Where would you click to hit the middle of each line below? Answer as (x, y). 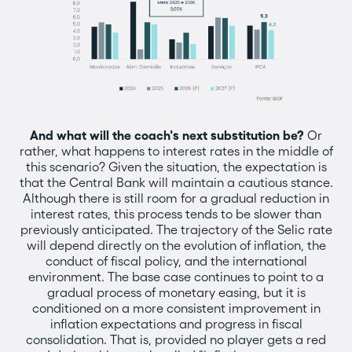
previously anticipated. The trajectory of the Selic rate (176, 229)
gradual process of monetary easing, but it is (176, 292)
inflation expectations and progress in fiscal (176, 324)
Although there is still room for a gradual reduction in (176, 198)
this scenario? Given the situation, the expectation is (176, 167)
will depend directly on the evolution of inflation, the (176, 245)
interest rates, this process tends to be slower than (176, 214)
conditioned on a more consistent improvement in (176, 308)
